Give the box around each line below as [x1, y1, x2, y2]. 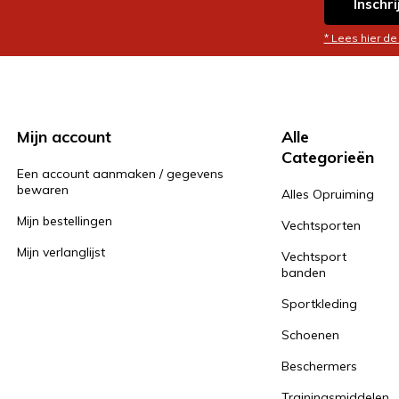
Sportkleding [281, 296, 358, 313]
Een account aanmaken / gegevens [17, 166, 224, 183]
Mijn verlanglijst [17, 244, 106, 261]
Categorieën [281, 147, 375, 168]
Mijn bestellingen [17, 213, 113, 230]
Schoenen [281, 327, 340, 344]
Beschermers [281, 358, 358, 375]
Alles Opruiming [281, 186, 375, 203]
